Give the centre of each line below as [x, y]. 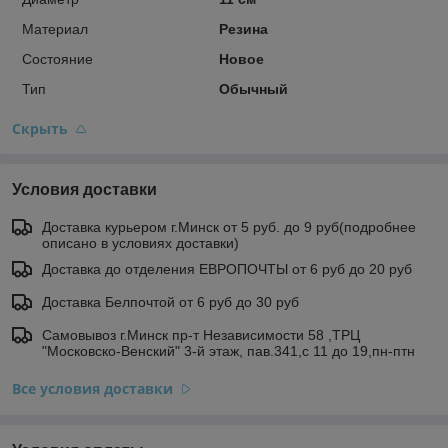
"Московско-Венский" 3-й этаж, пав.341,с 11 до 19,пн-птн [228, 350]
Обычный [253, 88]
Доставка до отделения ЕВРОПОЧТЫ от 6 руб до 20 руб [227, 268]
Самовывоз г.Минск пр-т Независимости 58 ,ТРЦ [201, 334]
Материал [55, 28]
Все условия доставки [92, 388]
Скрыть [40, 128]
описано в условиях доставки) [140, 242]
